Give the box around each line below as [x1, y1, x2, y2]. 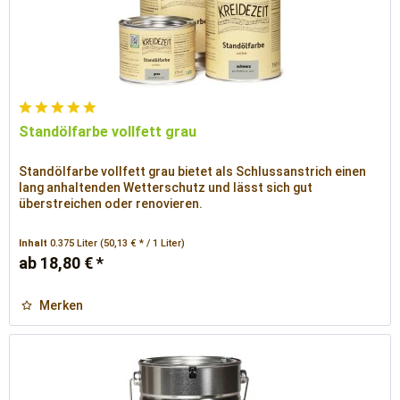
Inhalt [19, 237, 51, 250]
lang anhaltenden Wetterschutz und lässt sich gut [19, 180, 313, 196]
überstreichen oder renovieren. [19, 196, 204, 212]
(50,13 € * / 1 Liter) [100, 237, 186, 250]
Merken [39, 298, 84, 313]
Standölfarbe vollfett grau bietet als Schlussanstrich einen [19, 164, 367, 179]
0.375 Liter [50, 237, 101, 250]
